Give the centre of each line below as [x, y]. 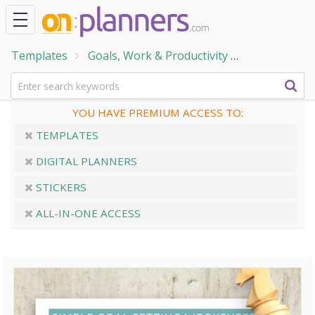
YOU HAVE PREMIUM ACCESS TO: [157, 112]
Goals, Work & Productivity [158, 56]
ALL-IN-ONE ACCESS [87, 213]
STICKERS [60, 187]
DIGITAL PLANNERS [85, 161]
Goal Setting [281, 56]
